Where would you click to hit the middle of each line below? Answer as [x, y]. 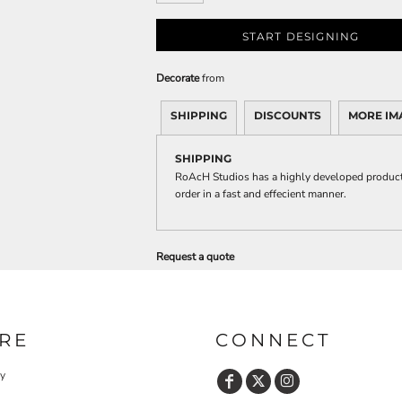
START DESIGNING [301, 36]
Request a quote [195, 257]
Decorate [178, 79]
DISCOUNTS [288, 116]
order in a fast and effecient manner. [261, 194]
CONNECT [273, 340]
